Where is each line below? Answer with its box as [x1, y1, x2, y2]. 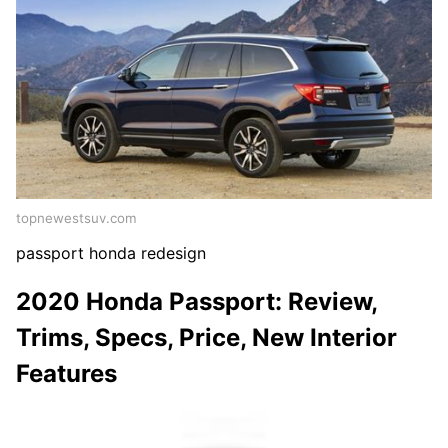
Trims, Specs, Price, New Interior [16, 323, 397, 353]
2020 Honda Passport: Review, [16, 287, 377, 317]
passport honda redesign [16, 242, 206, 263]
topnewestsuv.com [16, 209, 137, 226]
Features [16, 359, 117, 389]
